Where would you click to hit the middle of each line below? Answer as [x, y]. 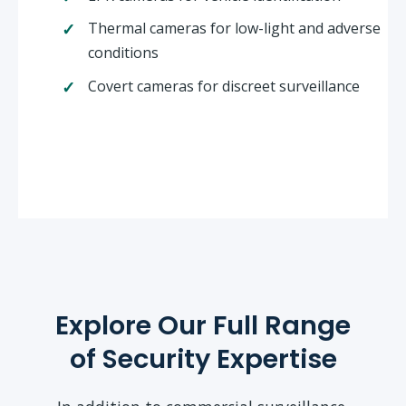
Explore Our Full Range [203, 325]
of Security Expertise [203, 358]
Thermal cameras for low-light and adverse [234, 29]
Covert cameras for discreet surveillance [223, 86]
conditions [123, 53]
